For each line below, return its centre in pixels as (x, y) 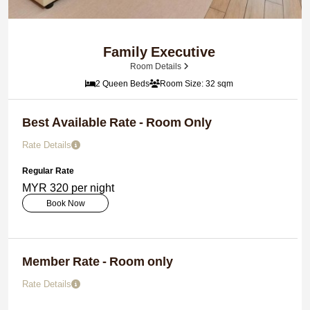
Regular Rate (48, 171)
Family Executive (159, 52)
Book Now (65, 203)
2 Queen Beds (122, 83)
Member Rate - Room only (98, 261)
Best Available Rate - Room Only (117, 122)
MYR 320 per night (68, 188)
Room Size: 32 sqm (197, 83)
